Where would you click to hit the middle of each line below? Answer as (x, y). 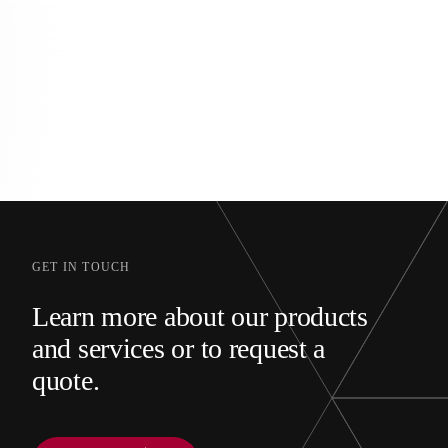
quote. (66, 381)
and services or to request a (179, 349)
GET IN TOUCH (81, 267)
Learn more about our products (200, 317)
